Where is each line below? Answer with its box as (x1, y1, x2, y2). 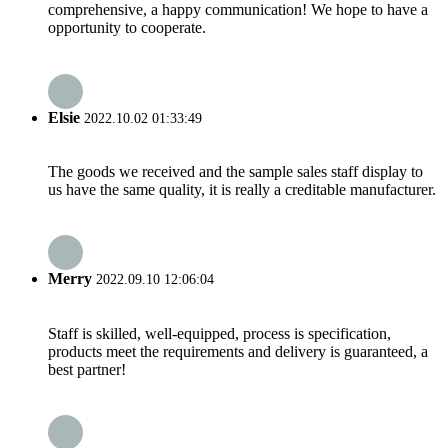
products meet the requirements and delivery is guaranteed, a (48, 342, 428, 360)
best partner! (48, 360, 126, 378)
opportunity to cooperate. (48, 19, 206, 37)
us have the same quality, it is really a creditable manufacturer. (48, 180, 436, 198)
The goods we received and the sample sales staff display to (48, 162, 423, 180)
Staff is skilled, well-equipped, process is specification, (48, 324, 391, 342)
